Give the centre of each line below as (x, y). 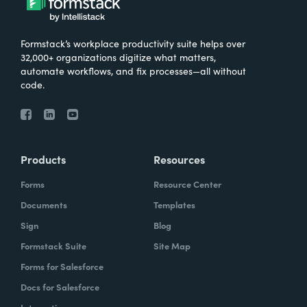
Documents (44, 205)
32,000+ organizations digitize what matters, (118, 57)
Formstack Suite (53, 246)
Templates (174, 205)
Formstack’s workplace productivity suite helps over (133, 43)
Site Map (172, 246)
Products (43, 159)
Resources (179, 159)
